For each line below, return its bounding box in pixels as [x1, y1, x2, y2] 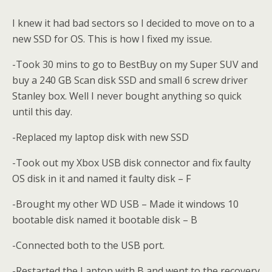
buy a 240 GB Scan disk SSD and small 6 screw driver [12, 73, 248, 87]
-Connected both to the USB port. [12, 239, 165, 252]
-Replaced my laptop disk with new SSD [12, 131, 189, 144]
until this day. [12, 105, 72, 118]
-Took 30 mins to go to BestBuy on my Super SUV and [12, 58, 258, 71]
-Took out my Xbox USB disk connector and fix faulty [12, 156, 251, 169]
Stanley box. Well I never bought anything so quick [12, 89, 242, 103]
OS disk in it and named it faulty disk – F [12, 172, 191, 185]
